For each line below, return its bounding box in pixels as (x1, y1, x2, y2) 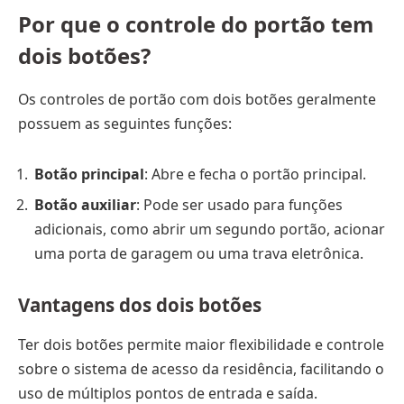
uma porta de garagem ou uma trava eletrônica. (34, 243, 363, 263)
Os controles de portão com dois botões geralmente (18, 88, 376, 109)
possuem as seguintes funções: (18, 113, 232, 133)
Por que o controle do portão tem (18, 9, 373, 40)
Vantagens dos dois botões (18, 292, 262, 318)
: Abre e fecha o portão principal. (144, 163, 366, 184)
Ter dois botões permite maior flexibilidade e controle (18, 334, 384, 354)
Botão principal (34, 163, 144, 184)
